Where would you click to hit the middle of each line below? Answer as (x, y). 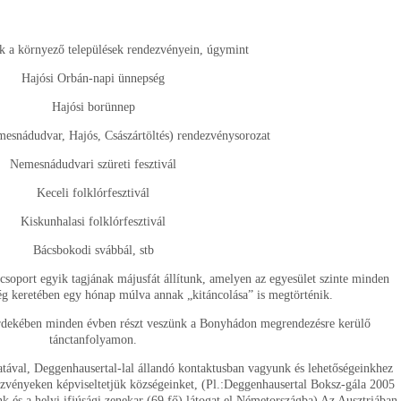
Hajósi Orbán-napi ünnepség (93, 78)
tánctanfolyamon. (93, 340)
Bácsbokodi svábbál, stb (93, 250)
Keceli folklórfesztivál (93, 193)
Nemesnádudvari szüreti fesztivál (93, 164)
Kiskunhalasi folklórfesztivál (93, 222)
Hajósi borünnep (93, 107)
